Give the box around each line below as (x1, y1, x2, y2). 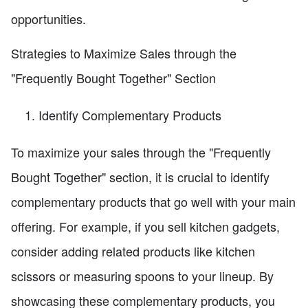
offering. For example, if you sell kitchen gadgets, (11, 217, 280, 235)
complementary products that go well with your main (11, 192, 296, 210)
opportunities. (11, 9, 86, 27)
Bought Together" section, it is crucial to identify (11, 167, 269, 186)
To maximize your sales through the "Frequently (11, 142, 271, 161)
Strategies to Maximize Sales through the (11, 43, 236, 62)
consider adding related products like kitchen (11, 241, 255, 260)
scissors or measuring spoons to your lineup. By (11, 266, 274, 285)
